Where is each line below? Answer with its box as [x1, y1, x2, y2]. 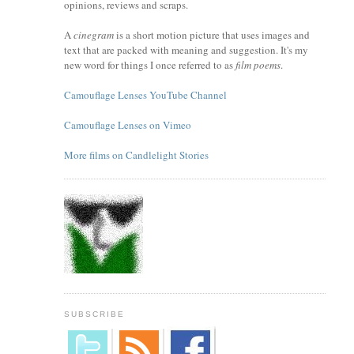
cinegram [73, 28, 114, 43]
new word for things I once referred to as [63, 58, 235, 73]
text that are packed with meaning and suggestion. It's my [63, 43, 308, 58]
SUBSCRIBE [63, 310, 125, 319]
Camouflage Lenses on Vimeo [63, 118, 191, 133]
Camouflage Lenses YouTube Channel [63, 88, 227, 103]
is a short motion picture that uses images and [113, 28, 310, 43]
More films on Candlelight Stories [63, 148, 209, 163]
